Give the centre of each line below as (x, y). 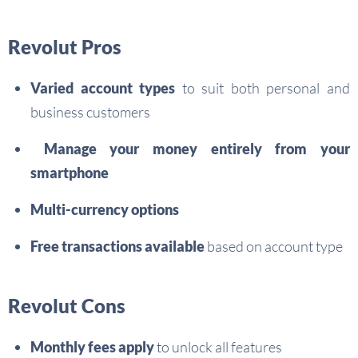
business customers (90, 112)
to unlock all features (218, 347)
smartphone (70, 173)
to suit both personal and (263, 88)
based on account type (274, 246)
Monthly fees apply (92, 347)
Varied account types (103, 88)
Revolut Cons (67, 306)
